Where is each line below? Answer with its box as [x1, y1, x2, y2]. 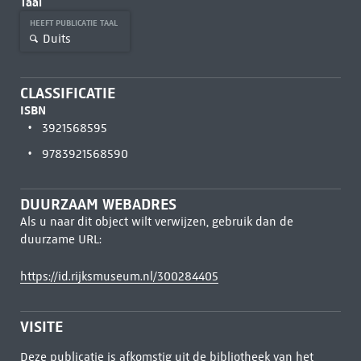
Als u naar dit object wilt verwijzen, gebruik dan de [19, 214, 293, 229]
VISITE [19, 317, 63, 336]
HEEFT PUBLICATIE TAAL [29, 18, 120, 28]
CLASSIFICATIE [19, 84, 115, 102]
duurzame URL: [19, 232, 102, 247]
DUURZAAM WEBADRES [19, 195, 176, 214]
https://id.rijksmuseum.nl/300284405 [19, 269, 218, 284]
